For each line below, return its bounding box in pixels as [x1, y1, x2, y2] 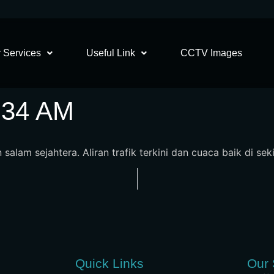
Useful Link [86, 48, 135, 58]
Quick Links [75, 256, 144, 271]
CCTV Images [180, 48, 242, 58]
